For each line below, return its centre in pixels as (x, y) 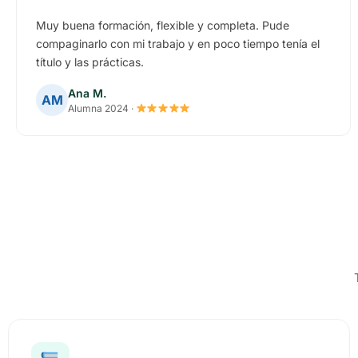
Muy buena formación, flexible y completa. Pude (163, 26)
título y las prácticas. (90, 62)
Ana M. (87, 93)
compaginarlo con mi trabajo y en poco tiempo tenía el (178, 44)
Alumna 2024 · (102, 108)
